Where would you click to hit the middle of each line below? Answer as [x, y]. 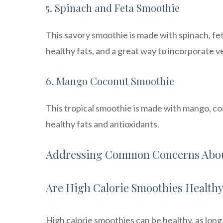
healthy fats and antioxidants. [103, 124]
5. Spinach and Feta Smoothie [113, 8]
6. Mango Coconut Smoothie [110, 81]
